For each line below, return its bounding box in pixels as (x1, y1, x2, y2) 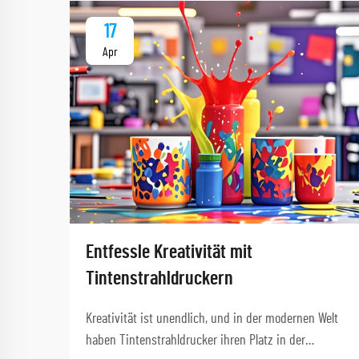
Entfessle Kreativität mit (86, 242, 252, 262)
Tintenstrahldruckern (86, 268, 233, 288)
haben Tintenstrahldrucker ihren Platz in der (86, 333, 305, 348)
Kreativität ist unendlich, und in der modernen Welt (86, 311, 338, 326)
